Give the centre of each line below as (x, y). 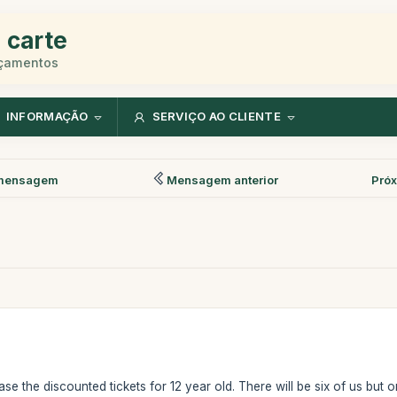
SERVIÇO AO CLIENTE (216, 117)
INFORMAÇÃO (47, 117)
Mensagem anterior (223, 179)
